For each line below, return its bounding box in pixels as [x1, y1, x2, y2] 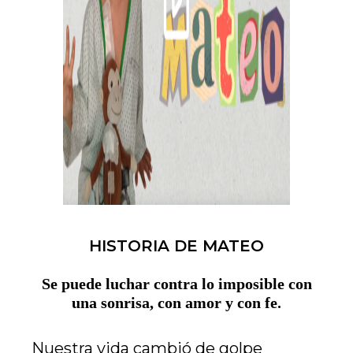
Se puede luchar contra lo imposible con [41, 275, 312, 293]
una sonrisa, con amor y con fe [72, 294, 277, 312]
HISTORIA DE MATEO [89, 236, 264, 256]
